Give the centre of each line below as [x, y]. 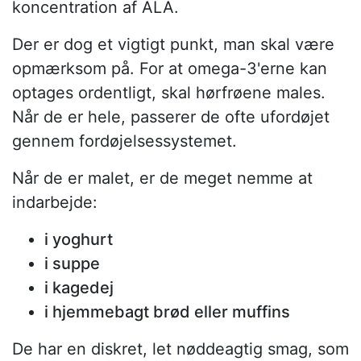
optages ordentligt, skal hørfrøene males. [169, 92]
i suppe [72, 263]
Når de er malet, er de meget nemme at [162, 178]
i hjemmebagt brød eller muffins [167, 311]
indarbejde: [55, 202]
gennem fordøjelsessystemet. [124, 141]
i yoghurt [79, 239]
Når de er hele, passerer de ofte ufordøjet [171, 116]
